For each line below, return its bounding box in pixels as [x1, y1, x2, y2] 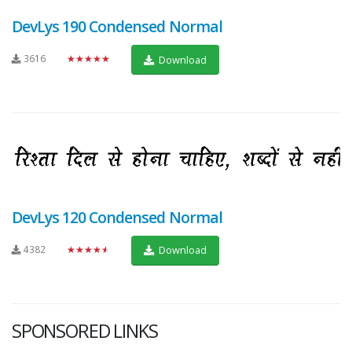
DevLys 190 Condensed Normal [12, 16, 222, 38]
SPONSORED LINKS [12, 317, 158, 343]
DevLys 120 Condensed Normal [12, 206, 222, 228]
